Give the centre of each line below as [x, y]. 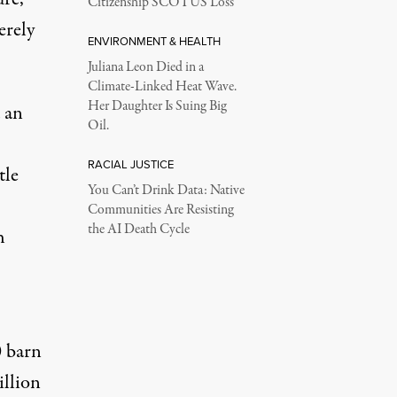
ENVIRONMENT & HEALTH [154, 41]
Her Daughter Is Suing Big [157, 106]
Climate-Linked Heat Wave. [162, 86]
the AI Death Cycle [138, 229]
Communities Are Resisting [160, 210]
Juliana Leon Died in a [145, 67]
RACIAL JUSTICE [130, 164]
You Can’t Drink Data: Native [166, 190]
